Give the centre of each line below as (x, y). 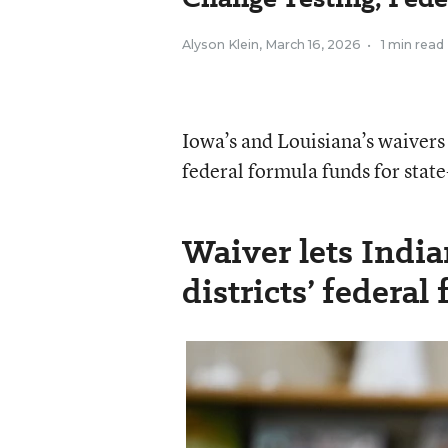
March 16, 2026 (312, 44)
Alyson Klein (220, 44)
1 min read (412, 44)
